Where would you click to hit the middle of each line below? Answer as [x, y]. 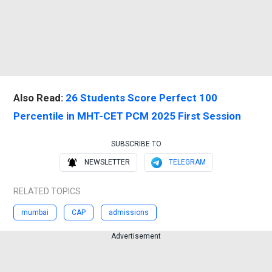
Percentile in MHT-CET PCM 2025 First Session [127, 116]
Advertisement [136, 236]
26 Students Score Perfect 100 [141, 98]
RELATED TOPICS [47, 192]
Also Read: [39, 98]
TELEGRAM [187, 162]
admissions [129, 213]
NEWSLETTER [107, 162]
